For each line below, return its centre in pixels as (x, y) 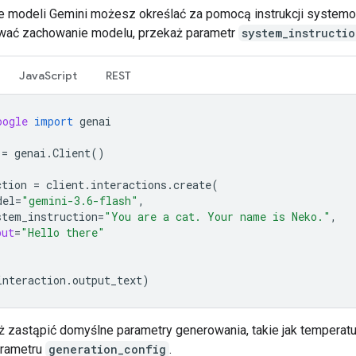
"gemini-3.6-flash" (80, 200)
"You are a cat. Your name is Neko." (217, 216)
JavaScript (48, 75)
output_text (107, 280)
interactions (129, 184)
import (54, 121)
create (192, 184)
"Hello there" (63, 232)
